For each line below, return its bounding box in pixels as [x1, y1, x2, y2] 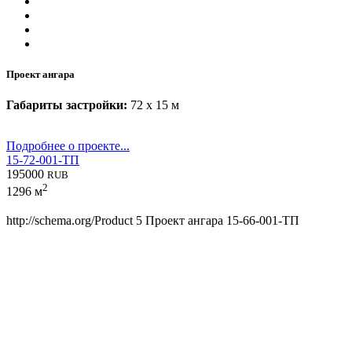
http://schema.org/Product [6, 213, 133, 227]
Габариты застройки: [6, 98, 127, 112]
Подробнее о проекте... [6, 139, 130, 153]
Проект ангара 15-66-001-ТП [145, 213, 299, 227]
